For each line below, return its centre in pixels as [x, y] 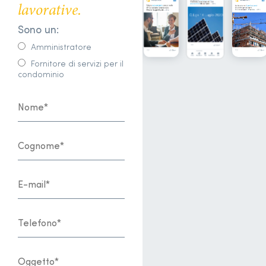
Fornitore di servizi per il [77, 65]
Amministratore [61, 48]
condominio [41, 75]
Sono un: [38, 31]
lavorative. [50, 12]
